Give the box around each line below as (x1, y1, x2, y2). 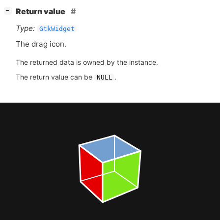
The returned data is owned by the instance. (16, 57, 158, 66)
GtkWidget (39, 25, 75, 33)
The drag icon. (16, 39, 66, 49)
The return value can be (16, 72, 94, 81)
